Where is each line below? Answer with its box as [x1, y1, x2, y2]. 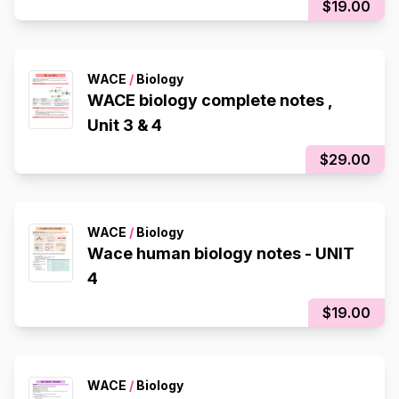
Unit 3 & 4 [87, 116, 162, 134]
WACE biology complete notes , [87, 91, 333, 110]
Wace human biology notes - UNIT [87, 244, 354, 263]
